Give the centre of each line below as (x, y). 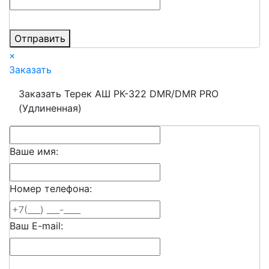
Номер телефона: (51, 188)
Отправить (40, 38)
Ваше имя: (34, 151)
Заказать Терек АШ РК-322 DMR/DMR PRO (119, 93)
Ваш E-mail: (36, 225)
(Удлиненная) (50, 108)
